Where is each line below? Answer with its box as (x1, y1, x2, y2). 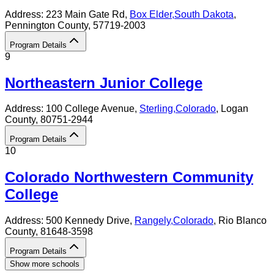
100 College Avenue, (46, 103, 139, 114)
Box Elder (130, 9, 172, 20)
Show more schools (10, 259, 80, 269)
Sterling (139, 103, 173, 114)
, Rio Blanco (213, 215, 267, 226)
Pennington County (5, 20, 88, 31)
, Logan (216, 103, 248, 114)
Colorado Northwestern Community (5, 169, 253, 186)
